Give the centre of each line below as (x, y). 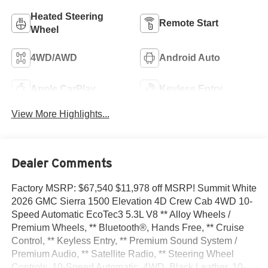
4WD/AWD (54, 57)
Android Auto (190, 57)
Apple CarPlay (63, 89)
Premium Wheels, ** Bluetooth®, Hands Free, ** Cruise (127, 227)
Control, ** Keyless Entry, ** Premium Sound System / (124, 240)
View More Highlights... (60, 114)
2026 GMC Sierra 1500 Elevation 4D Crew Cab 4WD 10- (132, 201)
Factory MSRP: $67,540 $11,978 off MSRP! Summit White (134, 188)
